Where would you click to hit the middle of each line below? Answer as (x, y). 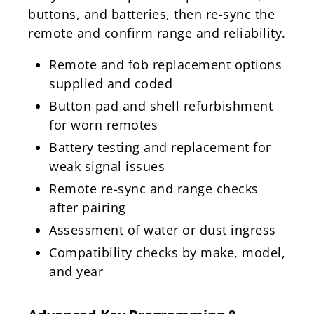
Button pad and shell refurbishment (161, 105)
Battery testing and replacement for (160, 147)
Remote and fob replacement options (165, 64)
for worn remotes (103, 124)
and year (76, 271)
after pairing (88, 207)
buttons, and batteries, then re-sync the (151, 14)
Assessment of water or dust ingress (163, 230)
